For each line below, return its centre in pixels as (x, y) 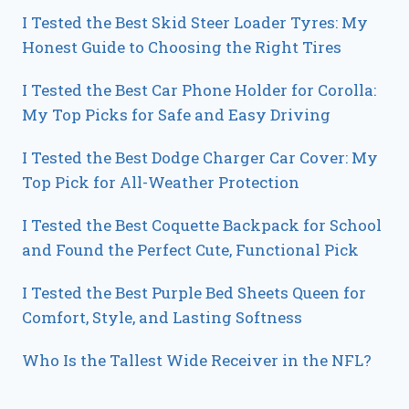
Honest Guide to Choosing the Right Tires (182, 47)
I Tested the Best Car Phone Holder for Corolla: (199, 90)
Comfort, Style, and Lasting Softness (162, 318)
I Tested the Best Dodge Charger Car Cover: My (200, 158)
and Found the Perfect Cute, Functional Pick (190, 250)
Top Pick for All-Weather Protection (161, 183)
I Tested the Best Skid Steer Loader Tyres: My (195, 23)
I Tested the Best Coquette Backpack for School (202, 225)
